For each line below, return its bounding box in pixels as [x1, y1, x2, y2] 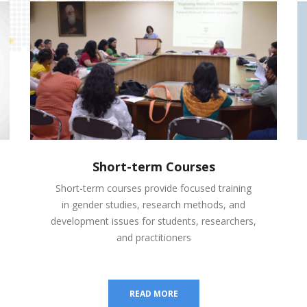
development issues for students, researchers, [51, 214, 256, 228]
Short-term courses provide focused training [56, 182, 251, 195]
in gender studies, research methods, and [62, 198, 245, 212]
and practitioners [116, 231, 191, 245]
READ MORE [129, 288, 178, 300]
